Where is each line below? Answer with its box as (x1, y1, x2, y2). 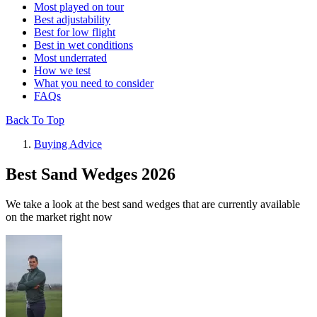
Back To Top (6, 114, 64, 127)
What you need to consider (34, 77, 154, 90)
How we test (34, 64, 91, 77)
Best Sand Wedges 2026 (6, 165, 175, 184)
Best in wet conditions (34, 39, 133, 52)
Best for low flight (34, 26, 115, 39)
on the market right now (6, 211, 113, 224)
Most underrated (34, 52, 107, 64)
